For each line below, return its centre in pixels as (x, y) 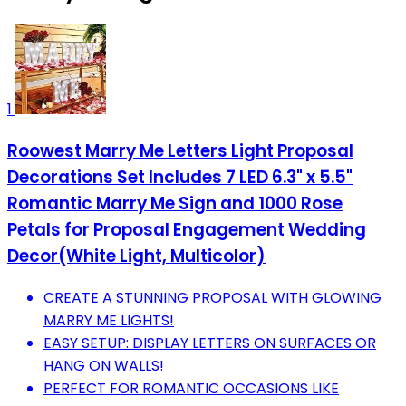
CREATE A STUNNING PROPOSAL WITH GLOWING (213, 297)
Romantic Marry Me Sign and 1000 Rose (175, 204)
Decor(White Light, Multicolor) (136, 256)
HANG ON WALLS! (104, 365)
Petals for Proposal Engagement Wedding (187, 230)
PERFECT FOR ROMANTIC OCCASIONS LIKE (191, 388)
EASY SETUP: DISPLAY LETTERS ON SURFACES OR (210, 343)
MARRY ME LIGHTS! (109, 320)
